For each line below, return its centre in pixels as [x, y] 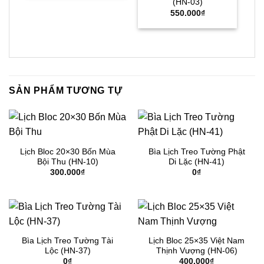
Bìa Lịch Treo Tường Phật [197, 151]
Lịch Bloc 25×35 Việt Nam [197, 240]
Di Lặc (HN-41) [197, 161]
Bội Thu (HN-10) [67, 161]
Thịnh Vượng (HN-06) [197, 250]
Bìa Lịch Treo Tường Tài [67, 240]
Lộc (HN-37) [67, 250]
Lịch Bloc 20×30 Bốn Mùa [67, 151]
